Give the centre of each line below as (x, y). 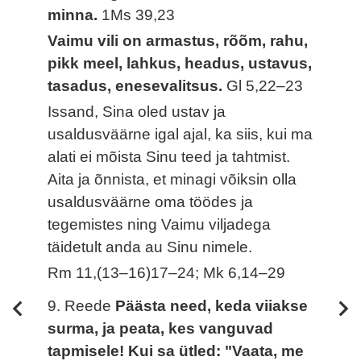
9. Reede (82, 305)
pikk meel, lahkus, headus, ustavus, (180, 64)
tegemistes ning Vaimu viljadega (160, 224)
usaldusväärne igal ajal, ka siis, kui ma (180, 134)
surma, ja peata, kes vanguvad (161, 328)
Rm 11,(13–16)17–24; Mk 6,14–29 (167, 272)
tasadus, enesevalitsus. (137, 86)
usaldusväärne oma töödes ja (151, 201)
